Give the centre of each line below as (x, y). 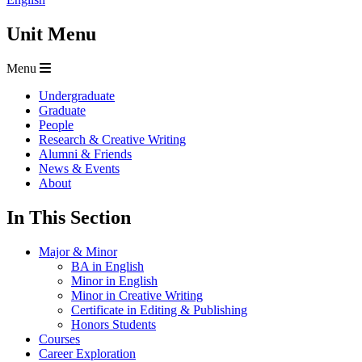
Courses (59, 339)
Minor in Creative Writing (137, 295)
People (56, 125)
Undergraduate (77, 96)
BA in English (107, 266)
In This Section (69, 218)
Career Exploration (87, 353)
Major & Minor (78, 251)
